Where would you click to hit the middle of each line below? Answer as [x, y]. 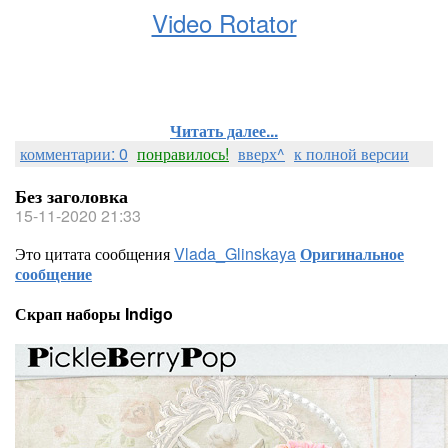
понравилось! [183, 153]
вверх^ [261, 153]
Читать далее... [224, 130]
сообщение [53, 273]
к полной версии [351, 153]
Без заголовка [71, 196]
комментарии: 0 [74, 153]
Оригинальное [352, 253]
